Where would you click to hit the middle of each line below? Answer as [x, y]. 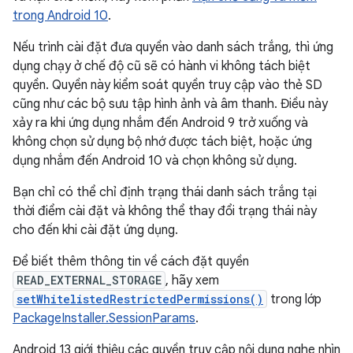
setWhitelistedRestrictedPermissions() [140, 299]
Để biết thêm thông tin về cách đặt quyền [131, 262]
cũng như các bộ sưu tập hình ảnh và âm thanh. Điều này [170, 104]
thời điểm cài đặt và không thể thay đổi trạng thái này [165, 211]
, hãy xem [192, 281]
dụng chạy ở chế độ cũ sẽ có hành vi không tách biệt [162, 66]
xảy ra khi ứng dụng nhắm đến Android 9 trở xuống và [160, 123]
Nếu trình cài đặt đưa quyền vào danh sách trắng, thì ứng [173, 47]
